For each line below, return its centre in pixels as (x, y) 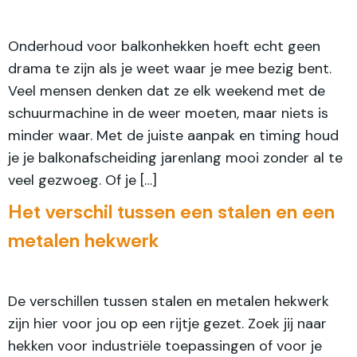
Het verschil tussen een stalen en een (171, 212)
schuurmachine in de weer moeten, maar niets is (168, 113)
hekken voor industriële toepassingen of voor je (165, 346)
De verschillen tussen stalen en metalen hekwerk (169, 301)
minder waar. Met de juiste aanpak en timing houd (173, 135)
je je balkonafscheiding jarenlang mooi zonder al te (175, 158)
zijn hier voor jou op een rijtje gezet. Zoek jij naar (167, 324)
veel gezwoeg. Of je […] (82, 180)
